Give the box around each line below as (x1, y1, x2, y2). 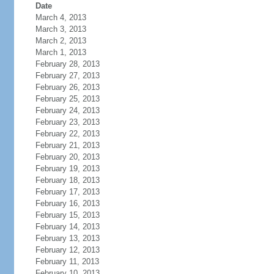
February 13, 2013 (35, 234, 100, 243)
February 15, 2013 (35, 210, 100, 220)
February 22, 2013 (35, 129, 100, 138)
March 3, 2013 (35, 24, 86, 34)
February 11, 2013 (35, 257, 99, 266)
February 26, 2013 (35, 83, 100, 92)
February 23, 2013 (35, 117, 100, 127)
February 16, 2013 (35, 199, 100, 208)
